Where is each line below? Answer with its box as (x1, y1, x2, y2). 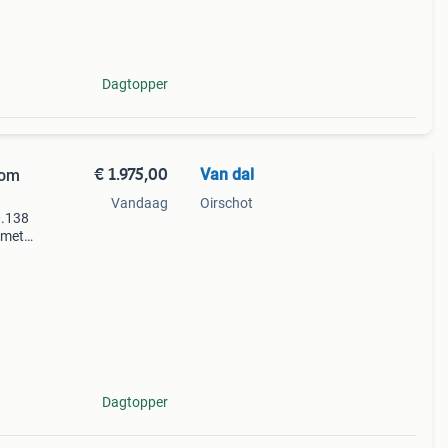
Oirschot (199, 195, 253, 211)
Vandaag (110, 195, 168, 211)
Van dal (199, 165, 254, 184)
